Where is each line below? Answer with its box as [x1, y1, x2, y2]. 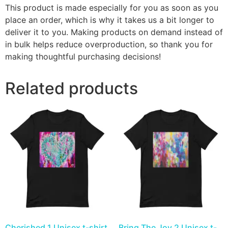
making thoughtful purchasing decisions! [5, 51, 161, 62]
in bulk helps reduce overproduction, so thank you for [5, 39, 213, 49]
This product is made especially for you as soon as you [5, 2, 218, 13]
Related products [5, 78, 138, 98]
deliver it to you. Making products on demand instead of [5, 26, 223, 37]
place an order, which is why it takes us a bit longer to [5, 14, 214, 25]
